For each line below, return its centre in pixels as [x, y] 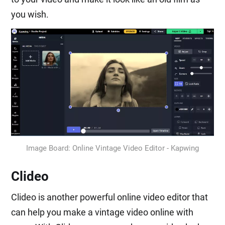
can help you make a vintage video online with [102, 212]
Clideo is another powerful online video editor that [110, 197]
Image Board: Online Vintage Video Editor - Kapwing [113, 148]
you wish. [30, 14]
